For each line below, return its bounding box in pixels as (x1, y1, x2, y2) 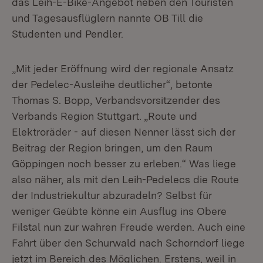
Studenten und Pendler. (12, 28, 123, 40)
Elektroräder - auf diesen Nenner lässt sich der (12, 126, 235, 138)
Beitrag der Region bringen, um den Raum (12, 141, 213, 154)
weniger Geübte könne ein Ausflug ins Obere (12, 205, 227, 217)
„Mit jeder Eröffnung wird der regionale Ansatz (12, 62, 234, 75)
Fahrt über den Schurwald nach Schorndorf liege (12, 237, 245, 249)
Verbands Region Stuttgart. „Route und (12, 110, 197, 122)
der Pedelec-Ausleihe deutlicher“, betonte (12, 78, 213, 90)
